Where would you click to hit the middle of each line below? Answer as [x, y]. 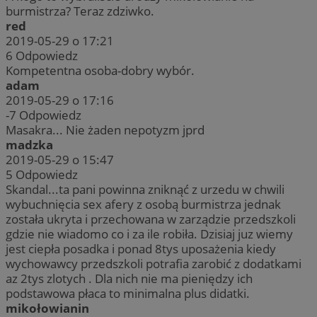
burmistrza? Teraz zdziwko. [80, 11]
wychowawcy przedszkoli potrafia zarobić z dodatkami [154, 264]
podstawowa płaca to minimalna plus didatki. [128, 294]
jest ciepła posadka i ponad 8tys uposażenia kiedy [141, 249]
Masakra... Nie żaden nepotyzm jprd [105, 130]
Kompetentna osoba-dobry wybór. [100, 71]
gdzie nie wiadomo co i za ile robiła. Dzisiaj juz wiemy [149, 234]
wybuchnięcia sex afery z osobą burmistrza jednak [143, 204]
